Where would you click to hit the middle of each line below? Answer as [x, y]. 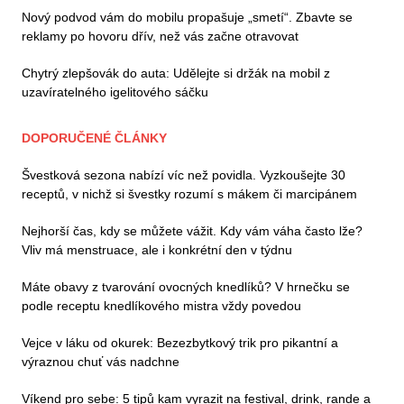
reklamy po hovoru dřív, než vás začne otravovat [160, 37]
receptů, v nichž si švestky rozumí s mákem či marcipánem [189, 194]
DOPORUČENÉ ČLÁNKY [94, 138]
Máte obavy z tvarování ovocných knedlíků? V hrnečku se [186, 287]
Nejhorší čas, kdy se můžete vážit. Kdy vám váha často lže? [192, 231]
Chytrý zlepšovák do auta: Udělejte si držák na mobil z [176, 73]
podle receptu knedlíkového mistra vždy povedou [161, 306]
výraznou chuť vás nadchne [101, 362]
